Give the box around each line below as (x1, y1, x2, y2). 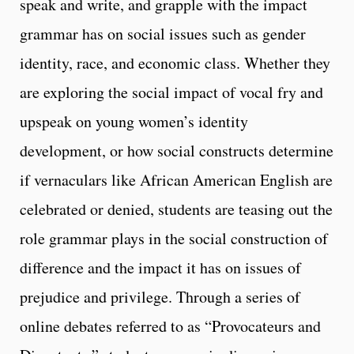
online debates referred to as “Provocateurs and (20, 314, 321, 337)
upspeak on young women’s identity (20, 110, 248, 132)
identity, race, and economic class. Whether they (20, 51, 330, 73)
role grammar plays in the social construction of (20, 227, 328, 249)
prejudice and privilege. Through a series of (20, 285, 300, 307)
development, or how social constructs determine (20, 139, 333, 161)
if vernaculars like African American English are (20, 168, 333, 190)
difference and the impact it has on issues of (20, 256, 301, 278)
